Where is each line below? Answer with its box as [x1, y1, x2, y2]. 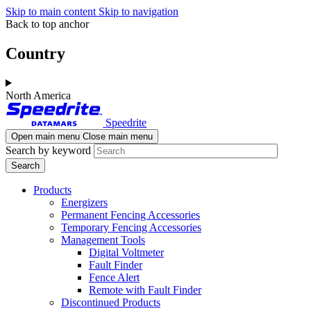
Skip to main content [6, 6, 99, 17]
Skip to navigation [99, 6, 178, 17]
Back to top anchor [6, 18, 89, 30]
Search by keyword [6, 144, 91, 157]
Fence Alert [89, 271, 140, 284]
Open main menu [11, 131, 80, 142]
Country [6, 44, 65, 62]
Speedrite [106, 117, 147, 129]
